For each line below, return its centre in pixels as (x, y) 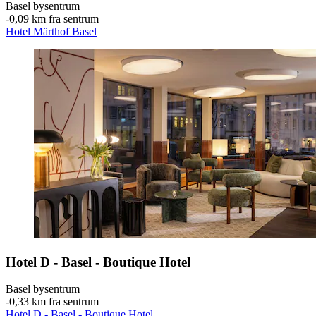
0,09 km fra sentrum (54, 18)
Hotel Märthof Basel (51, 31)
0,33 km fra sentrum (54, 302)
